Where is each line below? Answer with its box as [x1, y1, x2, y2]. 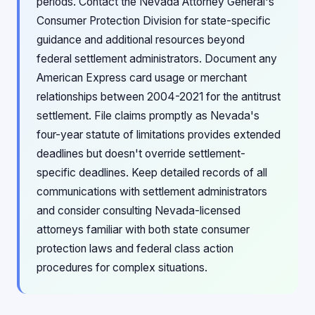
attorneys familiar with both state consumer [37, 223, 250, 236]
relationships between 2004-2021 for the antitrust [37, 90, 281, 103]
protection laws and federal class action [37, 242, 233, 255]
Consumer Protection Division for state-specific [37, 14, 271, 27]
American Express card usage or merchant [37, 71, 247, 84]
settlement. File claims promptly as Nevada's [37, 109, 259, 122]
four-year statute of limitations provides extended [37, 128, 281, 141]
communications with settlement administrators [37, 185, 267, 198]
